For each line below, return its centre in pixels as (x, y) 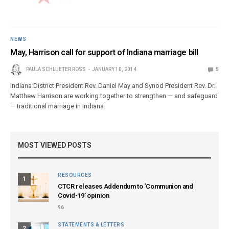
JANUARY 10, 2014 (114, 70)
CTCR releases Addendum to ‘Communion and (125, 187)
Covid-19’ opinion (84, 196)
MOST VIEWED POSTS (55, 145)
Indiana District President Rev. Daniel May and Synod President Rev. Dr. (113, 86)
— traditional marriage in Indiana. (58, 106)
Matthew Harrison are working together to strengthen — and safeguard (114, 96)
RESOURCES (75, 175)
